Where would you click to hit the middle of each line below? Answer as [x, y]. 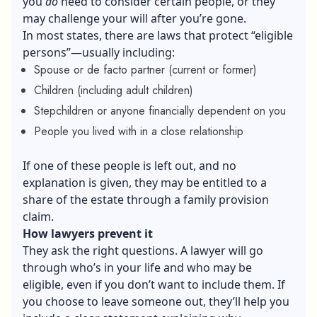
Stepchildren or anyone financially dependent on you [160, 110]
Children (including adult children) [114, 90]
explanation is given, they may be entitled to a [145, 182]
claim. [38, 216]
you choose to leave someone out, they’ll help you [156, 301]
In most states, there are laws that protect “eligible [158, 35]
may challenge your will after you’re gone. [134, 18]
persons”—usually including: [99, 52]
